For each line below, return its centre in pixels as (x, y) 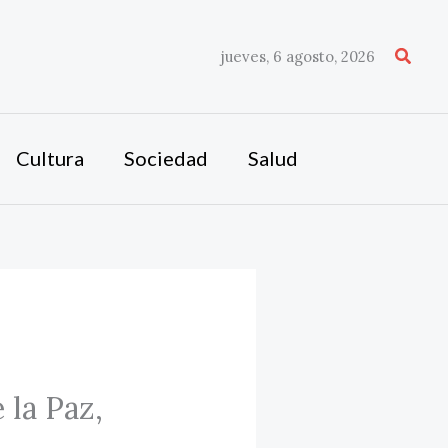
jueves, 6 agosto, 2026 (297, 56)
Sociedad (165, 158)
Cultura (49, 158)
